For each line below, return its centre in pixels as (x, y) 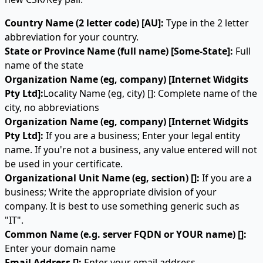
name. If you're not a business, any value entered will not (131, 150)
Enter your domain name (60, 248)
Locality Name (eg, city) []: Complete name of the (150, 93)
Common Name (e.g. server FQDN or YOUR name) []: (126, 234)
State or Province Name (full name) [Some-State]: (119, 51)
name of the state (44, 65)
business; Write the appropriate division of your (111, 192)
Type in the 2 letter (206, 23)
